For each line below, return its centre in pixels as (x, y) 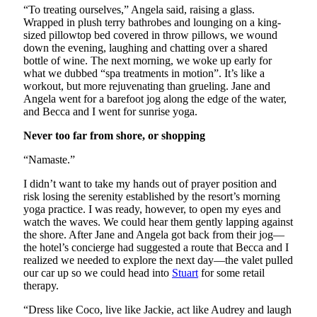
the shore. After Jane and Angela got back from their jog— (154, 234)
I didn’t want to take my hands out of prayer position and (150, 183)
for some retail (231, 272)
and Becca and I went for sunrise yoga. (110, 111)
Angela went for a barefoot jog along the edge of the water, (155, 98)
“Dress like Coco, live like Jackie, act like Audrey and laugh (157, 309)
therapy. (41, 285)
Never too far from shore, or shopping (114, 135)
